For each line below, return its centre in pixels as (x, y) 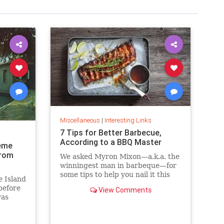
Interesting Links (128, 120)
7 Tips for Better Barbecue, (110, 132)
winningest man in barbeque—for (118, 165)
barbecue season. (90, 183)
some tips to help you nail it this (115, 174)
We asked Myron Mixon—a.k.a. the (119, 156)
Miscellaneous (80, 120)
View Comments (124, 190)
